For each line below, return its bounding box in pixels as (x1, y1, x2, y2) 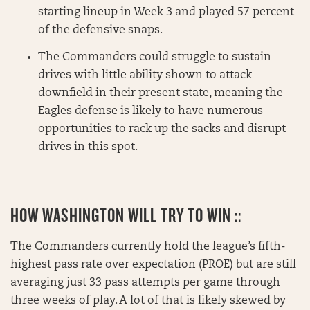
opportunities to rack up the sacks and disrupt (38, 124, 286, 136)
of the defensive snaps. (38, 25, 163, 37)
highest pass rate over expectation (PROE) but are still (10, 259, 296, 271)
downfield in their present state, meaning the (38, 88, 283, 100)
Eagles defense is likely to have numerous (38, 106, 263, 118)
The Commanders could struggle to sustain (38, 52, 271, 64)
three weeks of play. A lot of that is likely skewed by (10, 295, 286, 307)
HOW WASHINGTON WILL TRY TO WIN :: (10, 204, 241, 226)
